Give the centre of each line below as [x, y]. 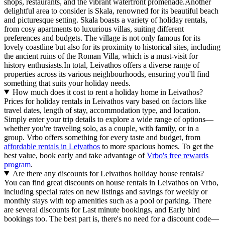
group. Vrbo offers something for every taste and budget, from [102, 137]
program [17, 164]
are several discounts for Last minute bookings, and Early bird [102, 209]
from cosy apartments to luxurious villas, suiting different [94, 29]
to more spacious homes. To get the [157, 146]
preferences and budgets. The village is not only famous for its [102, 38]
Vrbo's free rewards [178, 155]
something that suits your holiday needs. [67, 83]
